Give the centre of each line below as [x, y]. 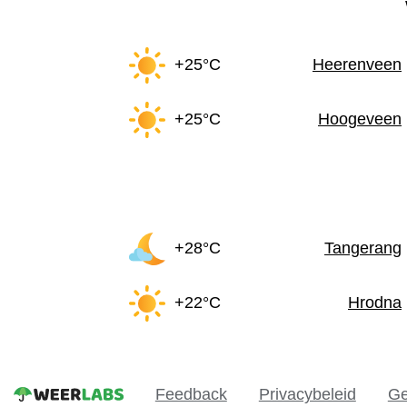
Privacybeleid [307, 394]
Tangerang [363, 248]
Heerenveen [357, 65]
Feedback [191, 394]
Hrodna [375, 303]
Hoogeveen [360, 119]
